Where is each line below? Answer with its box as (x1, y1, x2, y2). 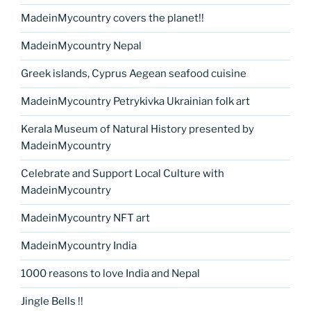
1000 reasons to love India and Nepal (21, 267, 200, 280)
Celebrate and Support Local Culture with (21, 167, 224, 180)
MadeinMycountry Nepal (21, 40, 142, 52)
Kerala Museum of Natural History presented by (21, 123, 254, 135)
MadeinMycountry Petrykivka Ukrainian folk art (21, 95, 250, 108)
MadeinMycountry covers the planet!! (21, 12, 204, 24)
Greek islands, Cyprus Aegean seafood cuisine (21, 67, 246, 80)
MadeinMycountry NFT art (21, 212, 150, 224)
